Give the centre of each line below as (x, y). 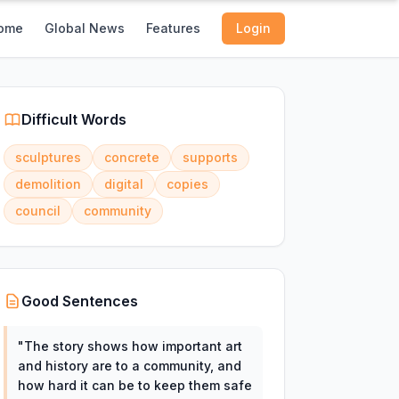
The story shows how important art (133, 346)
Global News (85, 28)
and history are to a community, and (129, 366)
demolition (48, 184)
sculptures (48, 157)
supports (210, 157)
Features (173, 28)
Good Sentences (79, 301)
